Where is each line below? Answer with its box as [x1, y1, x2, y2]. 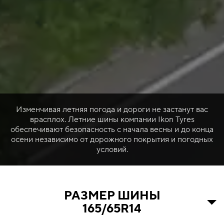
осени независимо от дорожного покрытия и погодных [11, 134, 213, 144]
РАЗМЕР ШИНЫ [63, 187, 160, 203]
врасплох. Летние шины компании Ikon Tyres [29, 114, 194, 124]
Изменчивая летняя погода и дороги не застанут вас [16, 104, 208, 114]
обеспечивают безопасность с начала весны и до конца [10, 124, 213, 134]
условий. [96, 144, 128, 154]
